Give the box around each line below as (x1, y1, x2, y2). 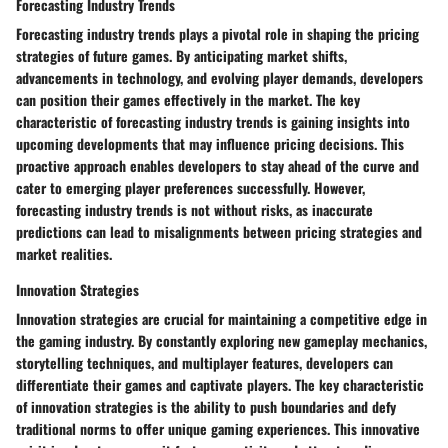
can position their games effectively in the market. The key (16, 89, 360, 111)
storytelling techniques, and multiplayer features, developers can (16, 352, 393, 374)
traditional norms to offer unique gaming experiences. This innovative (16, 418, 420, 440)
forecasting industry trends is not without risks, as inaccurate (16, 199, 373, 221)
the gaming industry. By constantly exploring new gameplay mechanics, (16, 330, 427, 352)
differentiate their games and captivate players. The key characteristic (16, 374, 424, 396)
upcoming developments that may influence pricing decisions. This (16, 133, 404, 155)
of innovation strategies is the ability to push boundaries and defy (16, 396, 396, 418)
